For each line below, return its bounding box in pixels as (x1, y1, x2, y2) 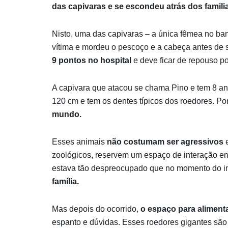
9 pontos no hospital (52, 55, 133, 65)
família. (52, 177, 79, 186)
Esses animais (52, 137, 105, 146)
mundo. (52, 109, 81, 119)
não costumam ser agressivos (105, 137, 223, 146)
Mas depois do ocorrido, (52, 204, 140, 213)
